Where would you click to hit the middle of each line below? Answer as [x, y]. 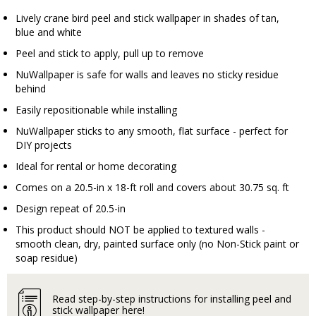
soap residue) [47, 258]
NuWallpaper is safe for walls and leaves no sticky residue [147, 74]
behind [31, 89]
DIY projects [44, 145]
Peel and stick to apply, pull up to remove [110, 53]
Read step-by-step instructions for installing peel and [172, 299]
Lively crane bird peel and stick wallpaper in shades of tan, [147, 18]
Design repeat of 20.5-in [71, 208]
